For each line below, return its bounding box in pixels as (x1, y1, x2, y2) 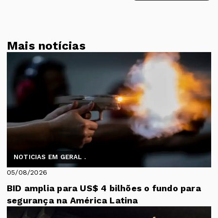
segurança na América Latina (7, 195, 138, 205)
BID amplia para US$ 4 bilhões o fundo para (7, 182, 201, 193)
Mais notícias (7, 39, 86, 53)
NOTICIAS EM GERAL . (14, 153, 86, 161)
